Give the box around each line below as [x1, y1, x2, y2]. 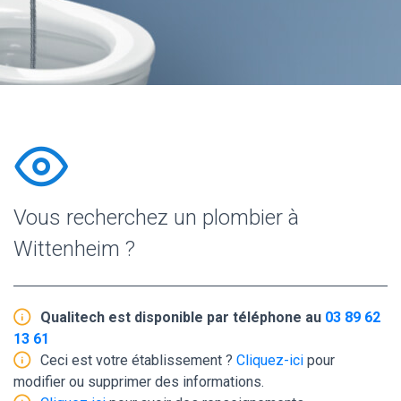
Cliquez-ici [236, 351, 303, 369]
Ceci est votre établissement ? [40, 351, 236, 369]
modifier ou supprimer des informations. [13, 372, 264, 390]
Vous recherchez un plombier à [13, 204, 299, 230]
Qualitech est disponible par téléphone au [40, 308, 325, 326]
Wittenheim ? [13, 235, 135, 261]
